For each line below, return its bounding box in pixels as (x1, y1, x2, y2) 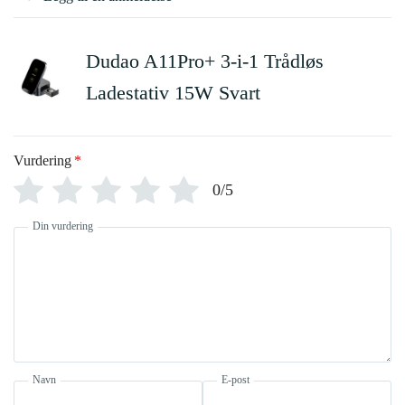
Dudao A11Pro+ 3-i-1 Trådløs (86, 50, 324, 73)
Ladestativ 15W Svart (86, 81, 260, 105)
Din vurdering (33, 220, 93, 233)
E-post (221, 373, 250, 387)
